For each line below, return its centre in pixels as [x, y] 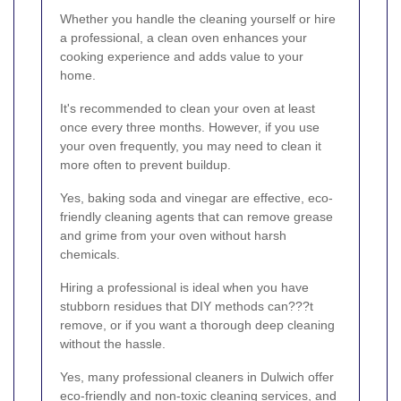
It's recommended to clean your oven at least [188, 109]
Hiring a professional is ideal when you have [184, 288]
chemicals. [90, 255]
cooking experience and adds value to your [182, 57]
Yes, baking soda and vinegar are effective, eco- [196, 198]
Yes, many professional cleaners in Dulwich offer [197, 377]
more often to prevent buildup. [145, 165]
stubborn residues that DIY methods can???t [187, 307]
